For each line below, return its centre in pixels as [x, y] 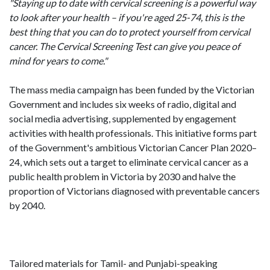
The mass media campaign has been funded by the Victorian [132, 89]
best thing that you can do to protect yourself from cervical [130, 32]
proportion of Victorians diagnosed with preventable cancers [134, 191]
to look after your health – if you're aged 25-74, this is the [127, 17]
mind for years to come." [58, 61]
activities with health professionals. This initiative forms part [133, 133]
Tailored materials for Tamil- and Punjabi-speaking [113, 263]
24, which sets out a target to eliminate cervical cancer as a [129, 162]
